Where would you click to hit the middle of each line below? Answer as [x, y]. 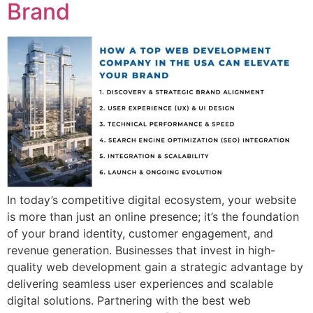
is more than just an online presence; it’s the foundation [153, 217]
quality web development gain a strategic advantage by [155, 267]
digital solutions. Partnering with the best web [129, 301]
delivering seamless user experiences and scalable [140, 284]
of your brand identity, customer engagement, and [140, 234]
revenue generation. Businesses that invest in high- [141, 250]
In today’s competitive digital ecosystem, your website [152, 200]
